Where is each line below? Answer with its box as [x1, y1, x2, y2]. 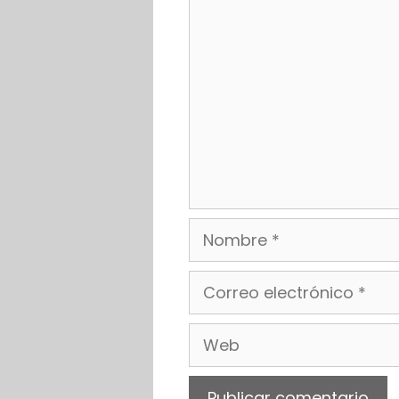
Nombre [188, 218, 252, 240]
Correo [188, 271, 244, 293]
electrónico [188, 295, 278, 317]
